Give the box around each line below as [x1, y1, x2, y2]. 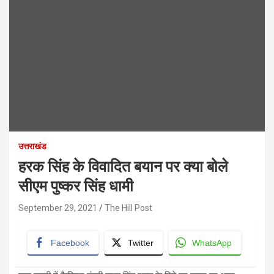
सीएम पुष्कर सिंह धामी [18, 177, 133, 196]
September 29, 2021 [18, 203, 97, 213]
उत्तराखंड [18, 141, 46, 152]
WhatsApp [192, 238, 232, 248]
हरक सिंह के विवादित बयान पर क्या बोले [18, 158, 228, 176]
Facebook [51, 238, 89, 248]
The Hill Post [105, 203, 152, 213]
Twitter [128, 238, 154, 248]
